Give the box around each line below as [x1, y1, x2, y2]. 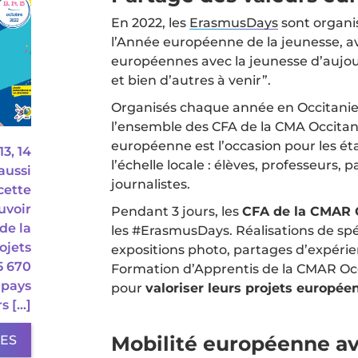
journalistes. [111, 177, 190, 192]
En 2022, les [111, 15, 189, 30]
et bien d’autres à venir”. [111, 73, 271, 88]
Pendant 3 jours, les [111, 204, 242, 219]
